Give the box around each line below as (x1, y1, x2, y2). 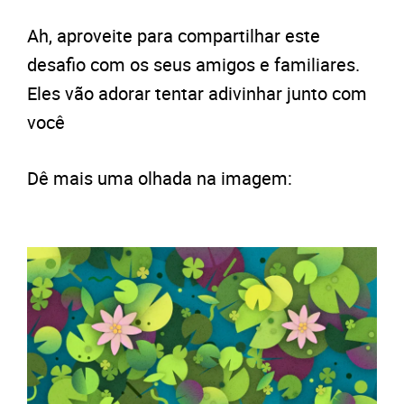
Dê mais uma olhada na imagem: (27, 165, 292, 190)
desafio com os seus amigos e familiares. (27, 51, 360, 77)
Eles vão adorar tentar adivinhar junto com (27, 80, 367, 106)
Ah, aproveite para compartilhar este (27, 23, 320, 48)
